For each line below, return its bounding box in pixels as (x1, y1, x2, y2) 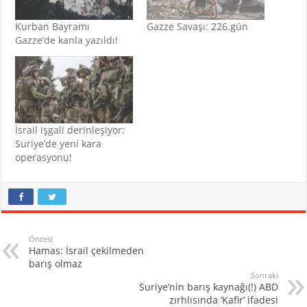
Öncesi (29, 234, 53, 245)
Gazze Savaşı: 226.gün (146, 19, 248, 33)
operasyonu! (15, 151, 73, 164)
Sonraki (250, 270, 278, 281)
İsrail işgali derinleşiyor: (15, 123, 125, 137)
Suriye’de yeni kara (15, 137, 102, 151)
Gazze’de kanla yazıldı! (15, 33, 119, 47)
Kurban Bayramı (15, 19, 90, 33)
